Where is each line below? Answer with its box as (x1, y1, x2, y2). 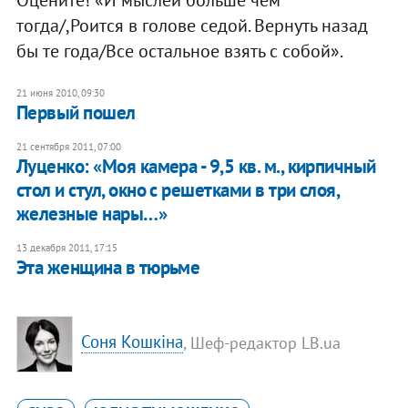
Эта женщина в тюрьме (15, 254, 200, 280)
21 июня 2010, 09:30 (15, 86, 105, 99)
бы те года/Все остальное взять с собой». (15, 38, 343, 63)
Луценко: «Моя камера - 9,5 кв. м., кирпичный (15, 153, 376, 178)
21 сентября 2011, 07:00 (15, 139, 121, 153)
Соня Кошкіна (81, 331, 184, 353)
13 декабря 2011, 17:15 (15, 240, 117, 254)
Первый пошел (15, 99, 136, 125)
